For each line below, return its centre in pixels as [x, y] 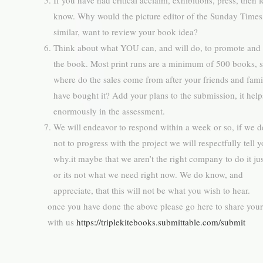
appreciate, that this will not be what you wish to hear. [151, 190]
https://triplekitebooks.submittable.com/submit [161, 222]
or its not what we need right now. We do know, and [148, 174]
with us [62, 222]
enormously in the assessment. [109, 111]
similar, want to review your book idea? [125, 32]
